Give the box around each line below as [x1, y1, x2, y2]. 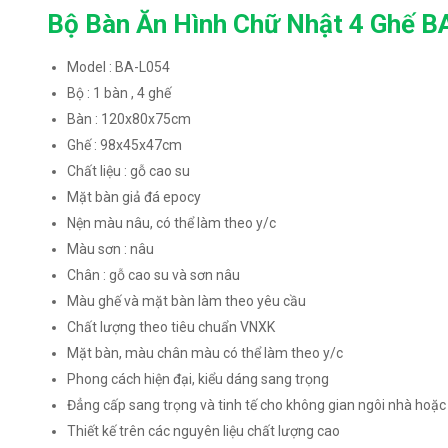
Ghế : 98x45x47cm [67, 136, 183, 153]
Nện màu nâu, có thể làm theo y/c [67, 214, 277, 231]
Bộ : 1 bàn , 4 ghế [67, 84, 172, 101]
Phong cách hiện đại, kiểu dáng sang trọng [67, 370, 330, 387]
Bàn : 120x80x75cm [67, 110, 192, 127]
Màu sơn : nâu [67, 240, 155, 257]
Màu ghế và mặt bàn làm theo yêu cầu [67, 292, 307, 309]
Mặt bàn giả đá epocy [67, 188, 202, 205]
